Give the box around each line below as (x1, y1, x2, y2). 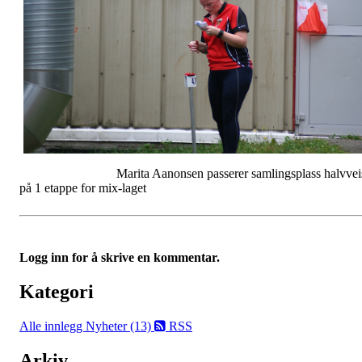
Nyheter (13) (86, 319, 154, 334)
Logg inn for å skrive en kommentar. (19, 250, 220, 265)
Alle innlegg (19, 319, 86, 334)
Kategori (19, 281, 94, 303)
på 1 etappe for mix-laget (19, 181, 146, 196)
